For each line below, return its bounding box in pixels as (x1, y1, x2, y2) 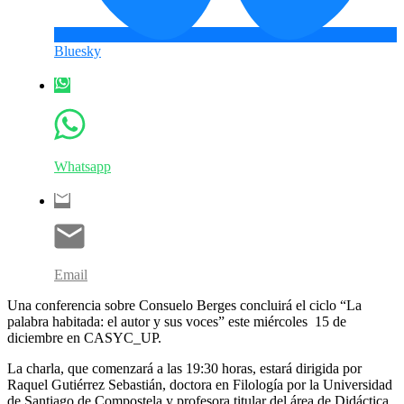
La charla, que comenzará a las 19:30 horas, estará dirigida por (7, 360, 362, 376)
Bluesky (54, 42, 101, 59)
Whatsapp (54, 158, 111, 174)
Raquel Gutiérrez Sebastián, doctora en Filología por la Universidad (7, 376, 392, 392)
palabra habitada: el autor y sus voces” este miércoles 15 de (7, 313, 346, 329)
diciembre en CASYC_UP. (7, 329, 161, 345)
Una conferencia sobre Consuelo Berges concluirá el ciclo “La (7, 297, 362, 313)
